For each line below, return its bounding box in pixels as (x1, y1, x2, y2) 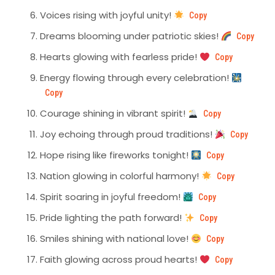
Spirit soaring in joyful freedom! (40, 190, 183, 204)
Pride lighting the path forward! (40, 211, 184, 225)
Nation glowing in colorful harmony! (40, 169, 201, 183)
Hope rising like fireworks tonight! (40, 149, 191, 162)
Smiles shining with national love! (40, 232, 191, 246)
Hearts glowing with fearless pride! (40, 50, 199, 64)
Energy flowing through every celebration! (40, 71, 231, 85)
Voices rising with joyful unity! (40, 9, 174, 22)
